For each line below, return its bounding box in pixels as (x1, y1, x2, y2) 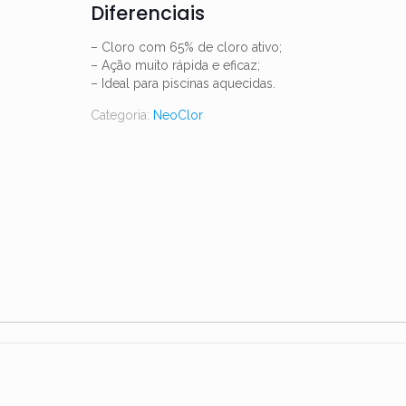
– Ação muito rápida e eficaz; (90, 58, 260, 72)
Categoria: (90, 108, 153, 122)
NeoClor (152, 108, 203, 122)
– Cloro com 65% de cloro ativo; (90, 40, 282, 54)
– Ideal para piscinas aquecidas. (90, 76, 275, 91)
